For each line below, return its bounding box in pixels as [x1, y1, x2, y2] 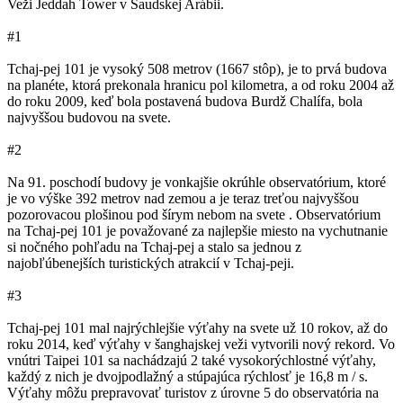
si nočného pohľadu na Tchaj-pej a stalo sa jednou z [7, 239, 301, 255]
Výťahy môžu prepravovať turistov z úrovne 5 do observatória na [7, 385, 379, 400]
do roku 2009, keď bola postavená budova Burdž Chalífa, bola [7, 94, 363, 109]
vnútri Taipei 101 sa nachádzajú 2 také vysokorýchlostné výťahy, [7, 353, 376, 368]
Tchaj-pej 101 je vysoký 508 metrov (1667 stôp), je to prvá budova [7, 61, 387, 76]
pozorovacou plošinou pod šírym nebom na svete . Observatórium [7, 207, 381, 222]
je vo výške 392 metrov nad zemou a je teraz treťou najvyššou [7, 191, 359, 206]
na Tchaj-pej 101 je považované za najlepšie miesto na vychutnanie [7, 223, 388, 238]
